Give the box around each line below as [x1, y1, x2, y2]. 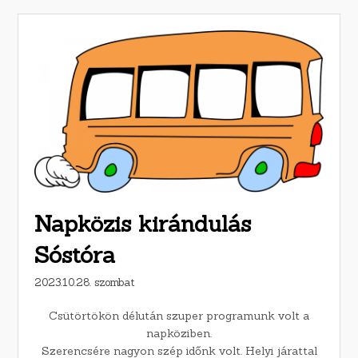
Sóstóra [34, 241, 116, 270]
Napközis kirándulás [34, 209, 252, 239]
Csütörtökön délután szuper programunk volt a [49, 308, 309, 324]
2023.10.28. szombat [34, 276, 136, 290]
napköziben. [146, 326, 212, 341]
